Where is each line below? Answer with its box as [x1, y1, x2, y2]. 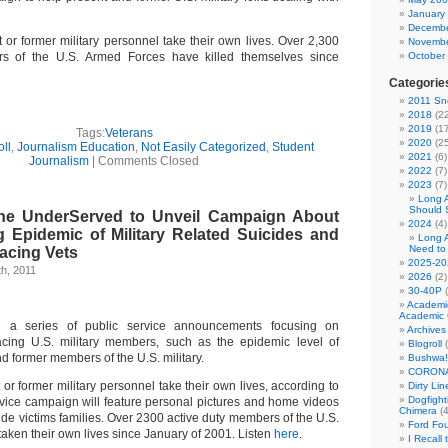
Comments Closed [98, 154, 199, 168]
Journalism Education [16, 140, 135, 154]
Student [271, 140, 314, 154]
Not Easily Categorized [140, 140, 266, 154]
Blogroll [408, 338, 442, 349]
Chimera [399, 405, 437, 416]
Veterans [104, 126, 153, 140]
